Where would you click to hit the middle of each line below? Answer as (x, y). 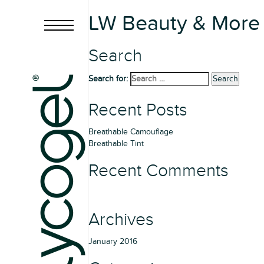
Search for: (108, 79)
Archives (121, 220)
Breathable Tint (116, 143)
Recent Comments (159, 171)
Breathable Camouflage (131, 132)
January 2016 (113, 241)
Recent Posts (138, 110)
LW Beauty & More (174, 23)
